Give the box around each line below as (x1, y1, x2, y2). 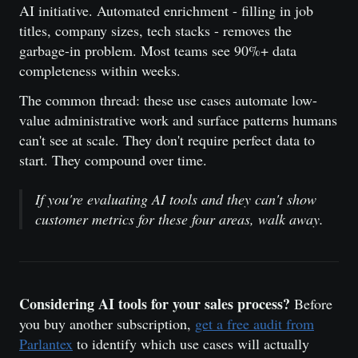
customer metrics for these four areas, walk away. (35, 209, 324, 229)
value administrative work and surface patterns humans (19, 110, 337, 129)
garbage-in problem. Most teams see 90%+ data (19, 41, 296, 60)
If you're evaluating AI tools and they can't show (35, 189, 316, 209)
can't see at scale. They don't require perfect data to (19, 130, 315, 149)
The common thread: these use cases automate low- (19, 90, 317, 109)
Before (290, 294, 332, 313)
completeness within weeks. (19, 61, 181, 80)
